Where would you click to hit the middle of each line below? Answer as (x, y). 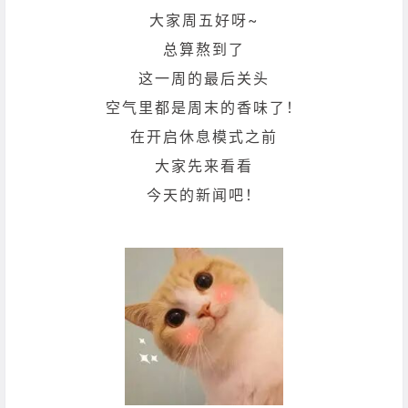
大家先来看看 (204, 165)
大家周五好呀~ (204, 20)
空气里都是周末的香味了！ (204, 107)
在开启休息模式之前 (204, 136)
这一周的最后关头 (204, 78)
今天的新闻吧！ (204, 194)
